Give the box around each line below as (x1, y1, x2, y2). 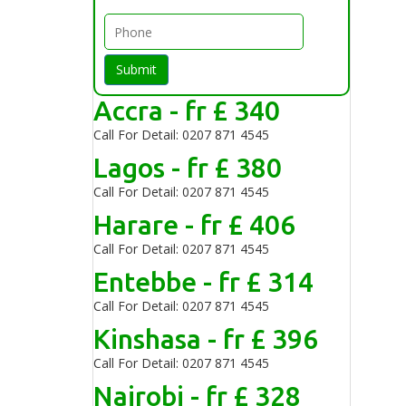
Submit (116, 61, 157, 78)
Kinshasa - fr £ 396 (93, 324, 318, 354)
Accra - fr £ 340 (93, 95, 280, 126)
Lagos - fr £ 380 (93, 152, 282, 183)
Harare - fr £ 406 (93, 209, 295, 240)
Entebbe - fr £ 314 (93, 266, 314, 297)
